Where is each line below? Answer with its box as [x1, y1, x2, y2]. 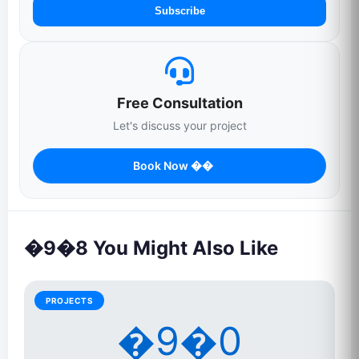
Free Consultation [116, 95, 243, 111]
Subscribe [154, 5, 205, 17]
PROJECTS [46, 296, 93, 305]
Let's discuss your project [112, 119, 247, 132]
